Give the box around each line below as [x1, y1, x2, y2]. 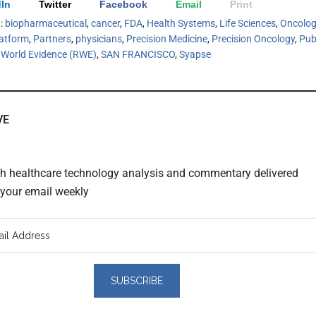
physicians [75, 32, 122, 44]
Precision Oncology [212, 32, 295, 44]
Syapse [179, 48, 211, 60]
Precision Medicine [126, 32, 207, 44]
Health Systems [147, 17, 215, 29]
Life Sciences [219, 17, 276, 29]
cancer [91, 17, 120, 29]
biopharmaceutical [5, 17, 87, 29]
